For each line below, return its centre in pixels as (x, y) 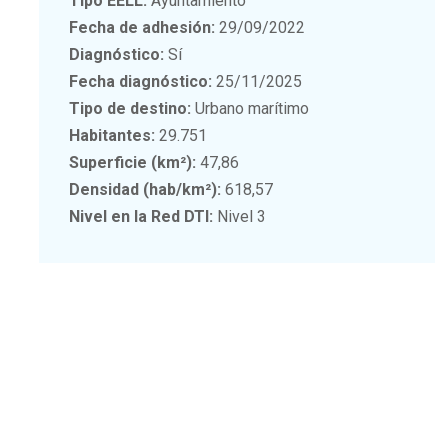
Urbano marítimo (250, 108)
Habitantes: (112, 135)
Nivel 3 (240, 216)
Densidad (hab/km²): (145, 189)
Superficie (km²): (133, 162)
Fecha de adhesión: (142, 27)
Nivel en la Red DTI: (141, 216)
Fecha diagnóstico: (141, 81)
